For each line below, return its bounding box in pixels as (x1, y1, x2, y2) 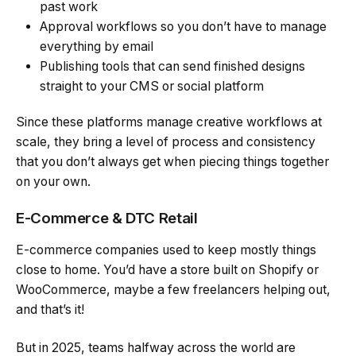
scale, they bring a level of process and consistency (16, 133, 315, 149)
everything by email (40, 38, 153, 54)
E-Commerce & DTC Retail (16, 209, 198, 228)
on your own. (16, 173, 91, 189)
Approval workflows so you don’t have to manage (40, 18, 327, 34)
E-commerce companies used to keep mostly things (16, 242, 316, 258)
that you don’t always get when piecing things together (16, 153, 329, 169)
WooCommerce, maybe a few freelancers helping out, (16, 282, 331, 298)
